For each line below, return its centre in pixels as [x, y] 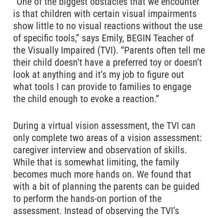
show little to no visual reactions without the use [108, 26]
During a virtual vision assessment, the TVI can [104, 126]
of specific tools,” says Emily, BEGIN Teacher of [103, 38]
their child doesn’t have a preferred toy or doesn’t [107, 62]
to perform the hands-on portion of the [87, 199]
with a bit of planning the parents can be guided [106, 186]
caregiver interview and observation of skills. [100, 150]
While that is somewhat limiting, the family [96, 162]
